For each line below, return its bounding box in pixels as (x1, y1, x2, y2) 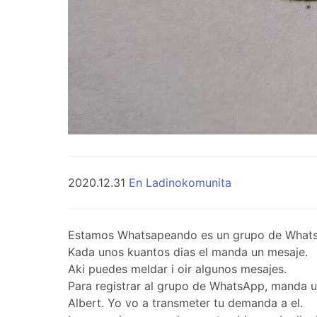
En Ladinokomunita (129, 175, 231, 190)
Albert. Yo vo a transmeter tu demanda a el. (68, 296, 303, 311)
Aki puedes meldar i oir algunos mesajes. (68, 262, 287, 277)
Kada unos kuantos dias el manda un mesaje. (68, 245, 308, 260)
